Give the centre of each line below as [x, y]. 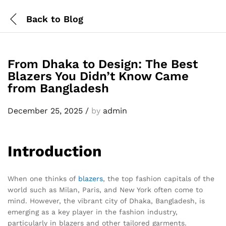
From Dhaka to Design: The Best [103, 64]
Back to [43, 19]
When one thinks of [43, 178]
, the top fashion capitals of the [159, 178]
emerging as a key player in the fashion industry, [93, 212]
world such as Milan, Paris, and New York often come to [105, 189]
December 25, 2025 [45, 111]
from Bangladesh [58, 88]
